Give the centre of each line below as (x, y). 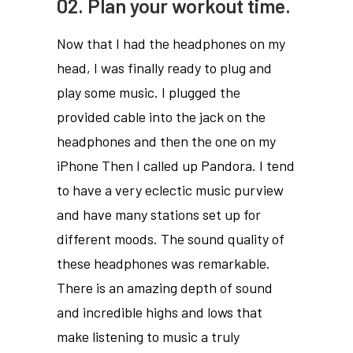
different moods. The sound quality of (171, 239)
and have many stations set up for (159, 214)
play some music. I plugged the (149, 92)
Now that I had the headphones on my (171, 43)
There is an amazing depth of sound (165, 288)
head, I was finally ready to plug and (164, 68)
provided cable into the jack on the (161, 117)
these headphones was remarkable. (163, 263)
